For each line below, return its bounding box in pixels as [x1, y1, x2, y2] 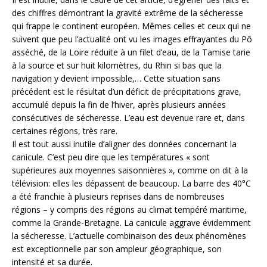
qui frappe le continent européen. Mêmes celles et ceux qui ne [12, 20, 251, 32]
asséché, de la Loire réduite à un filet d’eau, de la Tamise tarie [12, 46, 250, 58]
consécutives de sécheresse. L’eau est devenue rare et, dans [12, 112, 245, 124]
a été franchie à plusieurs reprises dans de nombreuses [12, 191, 225, 203]
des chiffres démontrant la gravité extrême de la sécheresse [12, 7, 243, 19]
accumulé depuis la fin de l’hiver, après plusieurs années [12, 99, 226, 111]
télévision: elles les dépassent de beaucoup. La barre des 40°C [12, 178, 251, 190]
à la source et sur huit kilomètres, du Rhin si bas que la [12, 60, 222, 72]
